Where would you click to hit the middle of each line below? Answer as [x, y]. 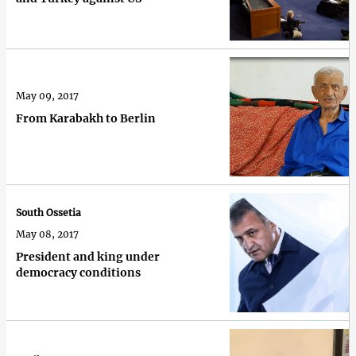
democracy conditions [78, 273]
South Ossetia [48, 213]
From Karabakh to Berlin [86, 118]
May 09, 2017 [47, 95]
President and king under [88, 257]
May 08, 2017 [47, 234]
